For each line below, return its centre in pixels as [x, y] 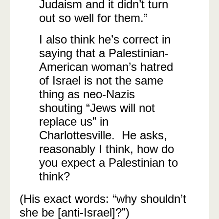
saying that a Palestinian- [104, 53]
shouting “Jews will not [97, 108]
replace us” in [74, 121]
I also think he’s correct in [105, 39]
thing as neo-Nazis [87, 94]
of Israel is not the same [101, 80]
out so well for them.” [95, 18]
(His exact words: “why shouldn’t [103, 199]
